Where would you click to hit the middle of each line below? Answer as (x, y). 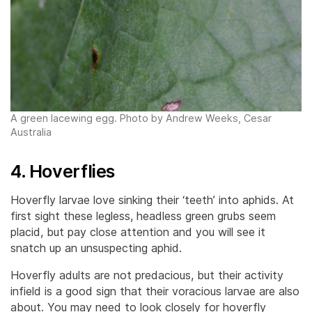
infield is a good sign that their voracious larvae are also (155, 291)
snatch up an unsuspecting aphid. (96, 248)
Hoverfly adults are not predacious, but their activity (147, 275)
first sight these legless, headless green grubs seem (143, 216)
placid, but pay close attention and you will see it (138, 232)
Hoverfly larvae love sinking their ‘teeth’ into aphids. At (152, 200)
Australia (31, 132)
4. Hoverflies (63, 171)
